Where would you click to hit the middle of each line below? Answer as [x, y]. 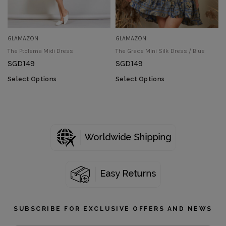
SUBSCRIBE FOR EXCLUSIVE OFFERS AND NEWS [113, 209]
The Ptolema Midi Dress [40, 51]
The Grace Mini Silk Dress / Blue [160, 51]
